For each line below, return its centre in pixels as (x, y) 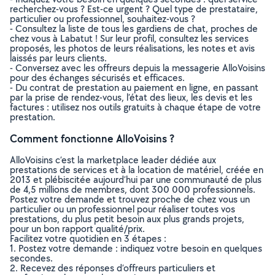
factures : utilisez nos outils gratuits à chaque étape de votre (135, 107)
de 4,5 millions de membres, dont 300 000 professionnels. (133, 189)
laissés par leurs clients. (58, 58)
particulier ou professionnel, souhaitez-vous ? (103, 19)
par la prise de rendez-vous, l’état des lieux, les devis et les (131, 97)
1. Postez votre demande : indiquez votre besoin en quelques (136, 248)
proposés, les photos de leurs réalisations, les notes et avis (132, 48)
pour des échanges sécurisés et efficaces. (97, 78)
